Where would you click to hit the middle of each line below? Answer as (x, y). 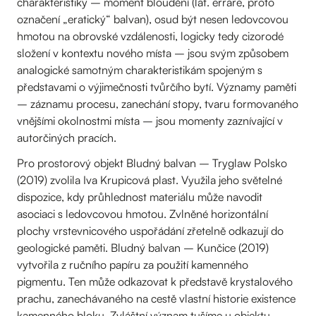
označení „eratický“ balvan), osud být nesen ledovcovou (153, 19)
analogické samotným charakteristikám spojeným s (140, 70)
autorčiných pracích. (67, 138)
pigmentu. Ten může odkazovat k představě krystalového (155, 281)
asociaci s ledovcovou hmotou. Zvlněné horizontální (142, 214)
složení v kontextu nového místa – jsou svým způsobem (153, 53)
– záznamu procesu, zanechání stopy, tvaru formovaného (158, 104)
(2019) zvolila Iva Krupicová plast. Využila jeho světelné (150, 180)
